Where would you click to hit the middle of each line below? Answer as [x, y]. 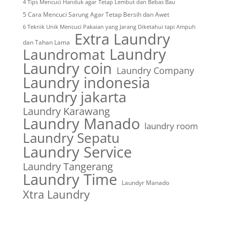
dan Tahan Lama [46, 42]
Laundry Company [155, 70]
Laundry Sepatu [71, 138]
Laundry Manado [81, 123]
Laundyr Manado [145, 182]
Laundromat [64, 54]
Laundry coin [67, 68]
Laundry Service [77, 152]
